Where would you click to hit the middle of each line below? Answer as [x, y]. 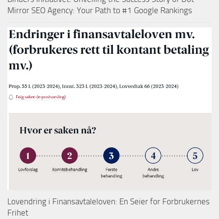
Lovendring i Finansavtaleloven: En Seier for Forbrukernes [109, 202]
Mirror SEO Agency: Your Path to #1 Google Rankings [100, 10]
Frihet [18, 213]
